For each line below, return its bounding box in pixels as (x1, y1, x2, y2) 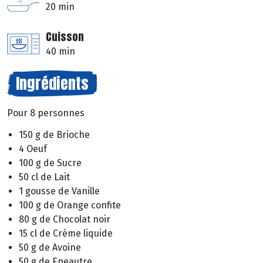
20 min (46, 1, 75, 13)
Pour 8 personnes (7, 107, 85, 119)
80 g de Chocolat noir (19, 214, 110, 225)
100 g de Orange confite (19, 200, 121, 211)
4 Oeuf (19, 143, 47, 155)
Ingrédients (16, 72, 89, 96)
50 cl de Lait (19, 171, 70, 183)
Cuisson (46, 29, 84, 45)
